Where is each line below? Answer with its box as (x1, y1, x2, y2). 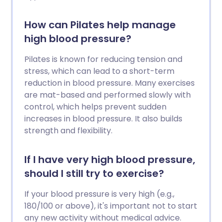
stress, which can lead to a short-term (24, 65, 174, 77)
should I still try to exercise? (24, 166, 164, 180)
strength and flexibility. (24, 124, 112, 136)
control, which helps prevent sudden (24, 101, 166, 112)
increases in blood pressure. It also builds (24, 112, 182, 124)
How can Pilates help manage (24, 17, 176, 32)
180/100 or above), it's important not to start (24, 200, 197, 212)
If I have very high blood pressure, (24, 152, 195, 166)
